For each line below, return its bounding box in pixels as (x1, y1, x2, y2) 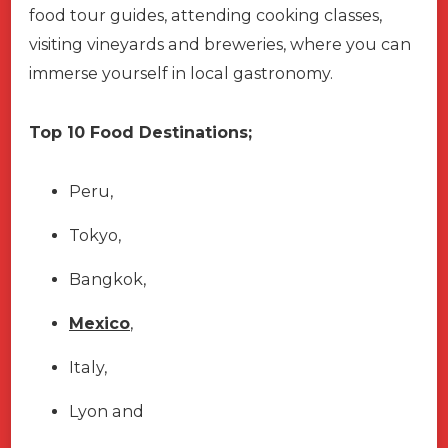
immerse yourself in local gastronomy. (29, 64, 337, 84)
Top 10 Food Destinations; (29, 123, 252, 143)
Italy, (69, 358, 107, 378)
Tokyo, (69, 226, 121, 246)
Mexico (69, 314, 130, 334)
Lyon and (69, 402, 144, 422)
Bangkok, (69, 270, 146, 290)
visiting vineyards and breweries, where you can (29, 35, 411, 55)
